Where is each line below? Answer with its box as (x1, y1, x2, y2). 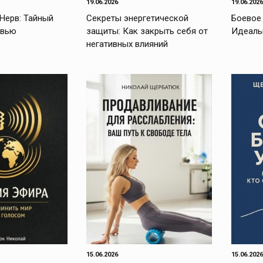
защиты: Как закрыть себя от (86, 26, 208, 36)
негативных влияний (86, 39, 168, 49)
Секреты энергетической (86, 13, 189, 23)
